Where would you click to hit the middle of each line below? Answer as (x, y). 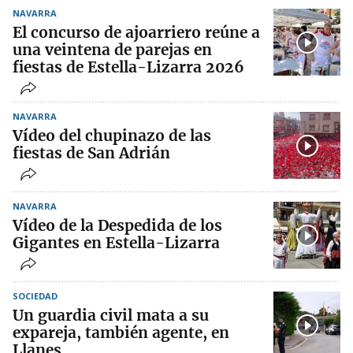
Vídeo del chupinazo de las (112, 136)
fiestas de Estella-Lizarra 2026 (128, 67)
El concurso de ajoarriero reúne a (136, 32)
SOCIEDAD (35, 296)
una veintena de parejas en (112, 50)
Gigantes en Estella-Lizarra (116, 243)
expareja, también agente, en (121, 333)
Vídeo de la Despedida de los (117, 225)
